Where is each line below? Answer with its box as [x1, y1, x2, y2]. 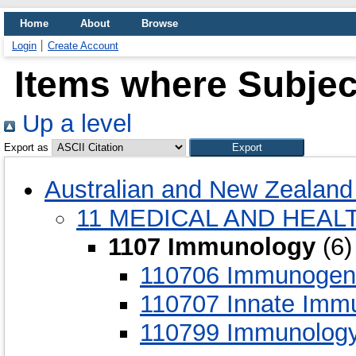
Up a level [15, 110, 132, 137]
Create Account [48, 40, 118, 52]
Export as [4, 141, 48, 153]
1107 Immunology [108, 232, 315, 261]
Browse [141, 17, 178, 29]
